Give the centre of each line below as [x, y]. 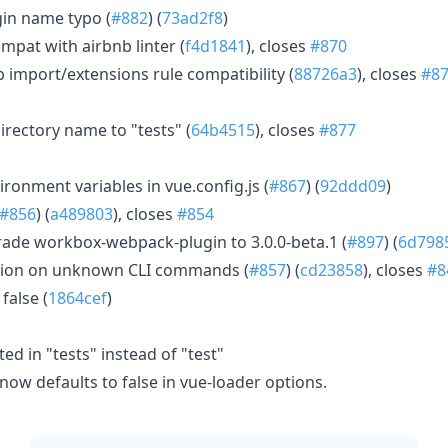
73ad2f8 [192, 17]
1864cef [77, 297]
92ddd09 [353, 185]
